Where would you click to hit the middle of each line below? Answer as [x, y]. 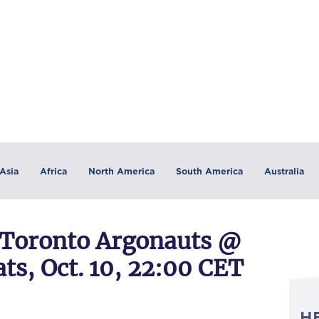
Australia [284, 171]
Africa [53, 171]
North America [121, 171]
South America [209, 171]
